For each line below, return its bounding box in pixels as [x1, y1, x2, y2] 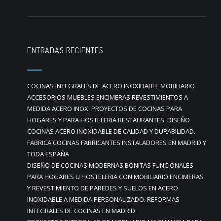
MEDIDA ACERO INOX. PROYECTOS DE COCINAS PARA [27, 104, 182, 113]
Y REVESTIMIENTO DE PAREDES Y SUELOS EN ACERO [27, 184, 178, 192]
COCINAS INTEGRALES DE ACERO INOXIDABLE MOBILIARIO [27, 81, 195, 90]
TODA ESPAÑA [27, 149, 69, 158]
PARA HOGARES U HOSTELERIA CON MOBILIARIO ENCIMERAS [27, 172, 204, 181]
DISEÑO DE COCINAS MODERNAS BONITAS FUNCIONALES [27, 161, 193, 170]
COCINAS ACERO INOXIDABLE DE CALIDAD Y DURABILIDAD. [27, 127, 195, 136]
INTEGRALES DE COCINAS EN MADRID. [27, 206, 137, 215]
